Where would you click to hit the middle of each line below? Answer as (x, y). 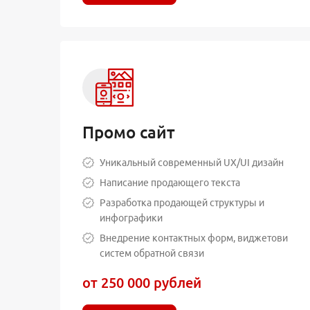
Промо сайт (129, 132)
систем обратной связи (152, 253)
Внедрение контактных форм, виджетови (194, 238)
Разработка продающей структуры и (182, 202)
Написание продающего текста (170, 182)
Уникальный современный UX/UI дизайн (192, 162)
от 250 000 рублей (142, 282)
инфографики (131, 218)
